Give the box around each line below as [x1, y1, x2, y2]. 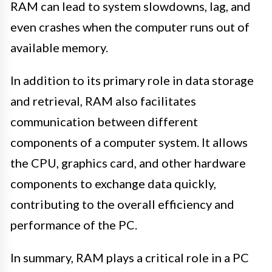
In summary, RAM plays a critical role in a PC [10, 250, 249, 265]
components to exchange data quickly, [10, 175, 216, 191]
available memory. [10, 39, 108, 55]
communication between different [10, 114, 198, 129]
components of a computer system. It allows [10, 134, 248, 149]
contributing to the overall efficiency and [10, 196, 234, 211]
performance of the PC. [10, 217, 137, 232]
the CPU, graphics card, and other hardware [10, 155, 246, 170]
